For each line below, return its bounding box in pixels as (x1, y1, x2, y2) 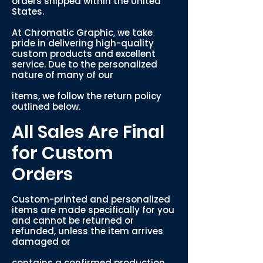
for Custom (12, 141, 113, 166)
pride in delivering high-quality (12, 37, 154, 49)
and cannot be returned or (12, 214, 134, 227)
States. (12, 5, 44, 18)
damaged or (12, 235, 70, 248)
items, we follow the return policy (12, 90, 161, 102)
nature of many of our (12, 69, 113, 81)
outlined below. (12, 100, 80, 113)
